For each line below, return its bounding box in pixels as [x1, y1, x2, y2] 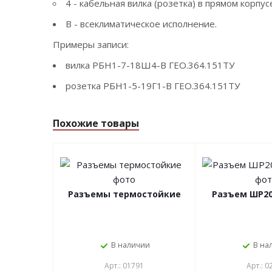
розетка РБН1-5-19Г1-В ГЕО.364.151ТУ [66, 80, 240, 92]
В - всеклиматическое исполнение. [66, 17, 217, 30]
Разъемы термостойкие [67, 188, 181, 200]
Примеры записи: [53, 38, 129, 50]
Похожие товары [53, 117, 139, 131]
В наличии [110, 240, 150, 251]
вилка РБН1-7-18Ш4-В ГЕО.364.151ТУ [66, 59, 234, 72]
